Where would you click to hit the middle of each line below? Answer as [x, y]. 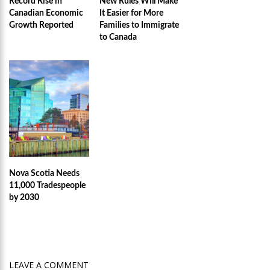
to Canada [118, 37]
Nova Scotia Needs [44, 174]
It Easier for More [131, 13]
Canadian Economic [46, 13]
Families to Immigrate [139, 25]
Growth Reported [41, 25]
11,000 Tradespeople [47, 186]
